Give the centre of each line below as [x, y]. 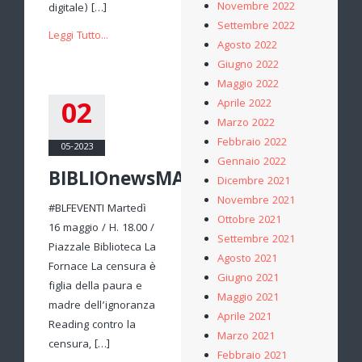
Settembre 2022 [256, 27]
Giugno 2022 [248, 65]
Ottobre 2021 [249, 221]
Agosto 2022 [247, 46]
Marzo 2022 [246, 124]
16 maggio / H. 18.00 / [101, 229]
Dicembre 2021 [254, 182]
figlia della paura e [95, 287]
